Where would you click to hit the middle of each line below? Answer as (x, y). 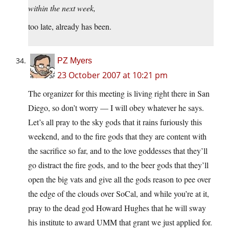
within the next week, (62, 8)
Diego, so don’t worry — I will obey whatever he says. (116, 108)
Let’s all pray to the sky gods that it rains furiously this (115, 122)
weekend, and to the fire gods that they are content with (117, 136)
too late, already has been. (70, 27)
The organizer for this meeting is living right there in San (119, 94)
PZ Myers (75, 61)
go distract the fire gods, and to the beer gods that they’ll (118, 165)
